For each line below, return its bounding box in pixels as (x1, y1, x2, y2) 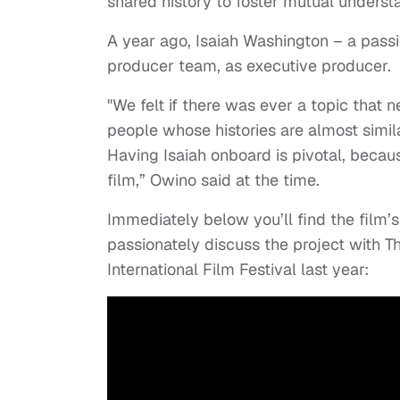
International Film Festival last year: (107, 259, 369, 280)
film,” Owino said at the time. (107, 170, 324, 191)
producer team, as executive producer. (107, 55, 391, 77)
